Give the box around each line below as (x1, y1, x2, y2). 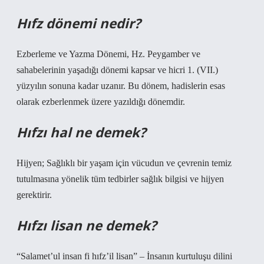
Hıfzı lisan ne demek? (16, 216, 157, 235)
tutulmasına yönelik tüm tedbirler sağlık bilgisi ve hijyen (16, 174, 224, 184)
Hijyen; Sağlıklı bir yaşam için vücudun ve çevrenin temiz (16, 158, 232, 168)
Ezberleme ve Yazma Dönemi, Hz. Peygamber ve (16, 49, 200, 59)
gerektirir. (16, 190, 52, 200)
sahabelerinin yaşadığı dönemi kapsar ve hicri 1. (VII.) (16, 65, 218, 75)
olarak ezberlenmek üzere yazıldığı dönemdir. (16, 97, 185, 107)
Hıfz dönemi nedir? (16, 14, 141, 32)
